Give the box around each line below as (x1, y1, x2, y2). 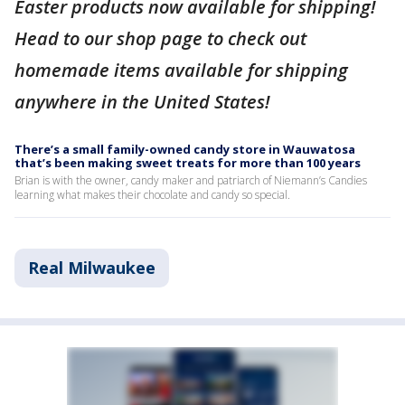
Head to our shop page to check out (14, 26, 306, 51)
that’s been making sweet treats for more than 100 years (14, 155, 361, 171)
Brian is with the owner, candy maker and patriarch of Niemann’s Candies (14, 173, 367, 188)
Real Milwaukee (28, 257, 155, 278)
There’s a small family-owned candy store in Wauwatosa (14, 141, 355, 157)
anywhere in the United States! (14, 89, 274, 114)
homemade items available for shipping (14, 58, 348, 82)
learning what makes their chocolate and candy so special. (14, 187, 290, 202)
